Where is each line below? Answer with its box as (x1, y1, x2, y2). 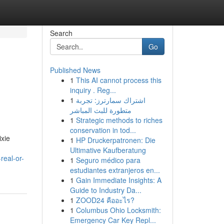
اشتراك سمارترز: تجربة (75, 95, 145, 105)
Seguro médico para (75, 155, 140, 165)
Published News (49, 65, 100, 75)
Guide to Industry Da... (69, 185, 141, 195)
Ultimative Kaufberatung (69, 145, 146, 155)
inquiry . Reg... (69, 85, 116, 95)
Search (49, 28, 72, 38)
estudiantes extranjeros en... (69, 165, 160, 175)
